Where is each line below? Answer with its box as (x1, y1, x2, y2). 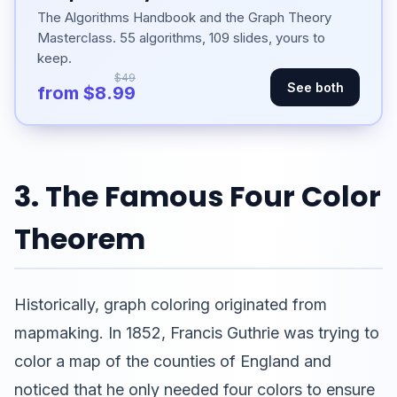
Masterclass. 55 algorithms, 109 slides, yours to (37, 28, 325, 46)
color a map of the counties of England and (14, 352, 331, 371)
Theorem (14, 219, 145, 260)
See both (286, 80, 344, 96)
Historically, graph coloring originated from (14, 295, 327, 315)
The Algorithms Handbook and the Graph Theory (37, 8, 331, 26)
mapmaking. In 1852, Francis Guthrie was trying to (14, 323, 379, 343)
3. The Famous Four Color (14, 176, 381, 217)
